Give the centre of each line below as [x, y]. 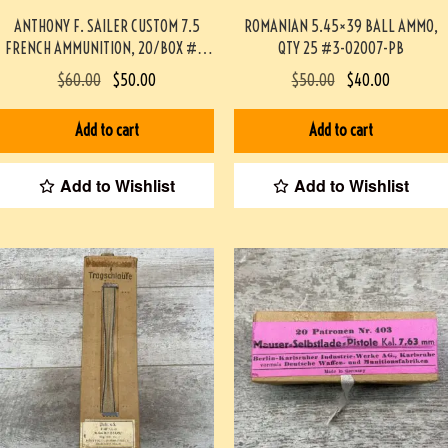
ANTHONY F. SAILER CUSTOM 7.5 [107, 25]
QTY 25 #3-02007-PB [341, 47]
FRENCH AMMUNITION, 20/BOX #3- [107, 47]
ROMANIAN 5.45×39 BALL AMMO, [341, 25]
